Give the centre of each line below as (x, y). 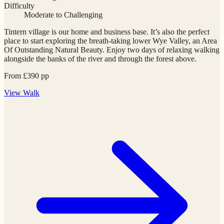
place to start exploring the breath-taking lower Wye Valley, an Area (110, 41)
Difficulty (19, 6)
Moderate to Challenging (63, 15)
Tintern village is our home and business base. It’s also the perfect (107, 32)
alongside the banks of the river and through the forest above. (100, 59)
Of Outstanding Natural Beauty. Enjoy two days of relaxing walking (112, 50)
